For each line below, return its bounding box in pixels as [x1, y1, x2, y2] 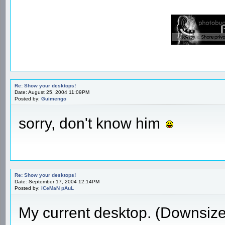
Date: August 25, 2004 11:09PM [15, 89, 89, 95]
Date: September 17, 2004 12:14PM [15, 178, 99, 184]
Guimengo [41, 95, 66, 101]
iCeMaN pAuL [41, 185, 74, 191]
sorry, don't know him [19, 115, 164, 132]
